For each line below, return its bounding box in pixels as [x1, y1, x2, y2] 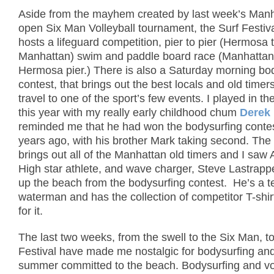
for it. [18, 205, 43, 218]
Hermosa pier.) [18, 64, 91, 77]
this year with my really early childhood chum [18, 106, 240, 119]
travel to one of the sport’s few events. [18, 92, 204, 105]
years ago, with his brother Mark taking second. [18, 135, 249, 147]
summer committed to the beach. [18, 259, 179, 272]
